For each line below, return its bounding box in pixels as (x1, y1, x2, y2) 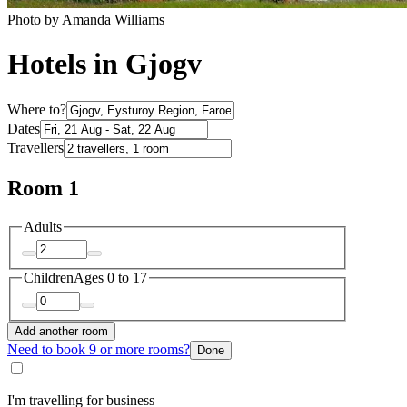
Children (24, 270, 74, 286)
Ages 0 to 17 (74, 270, 147, 286)
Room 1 (7, 175, 79, 200)
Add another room (15, 323, 108, 338)
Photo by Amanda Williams (7, 11, 164, 27)
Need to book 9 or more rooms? (7, 341, 190, 357)
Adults (24, 218, 62, 234)
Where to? (7, 101, 66, 117)
